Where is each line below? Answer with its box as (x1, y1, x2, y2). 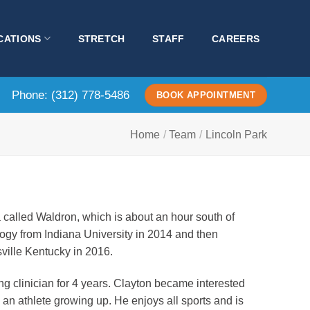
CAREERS (212, 33, 260, 44)
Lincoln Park (206, 128, 267, 140)
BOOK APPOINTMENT (156, 89, 256, 100)
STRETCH (77, 33, 125, 44)
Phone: (12, 88, 52, 102)
